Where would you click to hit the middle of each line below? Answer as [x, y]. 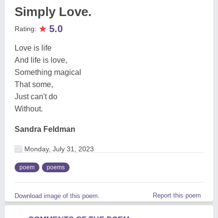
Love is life [33, 48]
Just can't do [36, 97]
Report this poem [177, 195]
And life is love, [41, 60]
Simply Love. [53, 12]
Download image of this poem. [57, 196]
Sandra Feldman [45, 129]
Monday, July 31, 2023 [58, 149]
